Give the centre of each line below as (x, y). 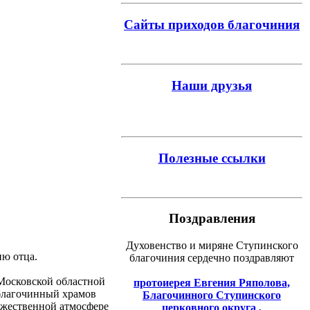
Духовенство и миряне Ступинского (212, 246)
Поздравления (212, 219)
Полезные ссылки (212, 158)
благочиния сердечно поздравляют (212, 258)
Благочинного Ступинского (212, 295)
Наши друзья (212, 85)
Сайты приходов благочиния (212, 25)
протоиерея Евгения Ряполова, (212, 283)
